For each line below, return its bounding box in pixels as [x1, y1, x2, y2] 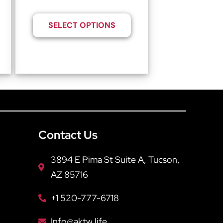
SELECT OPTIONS [48, 20, 115, 31]
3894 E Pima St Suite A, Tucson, [50, 153, 180, 165]
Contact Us [38, 127, 98, 142]
